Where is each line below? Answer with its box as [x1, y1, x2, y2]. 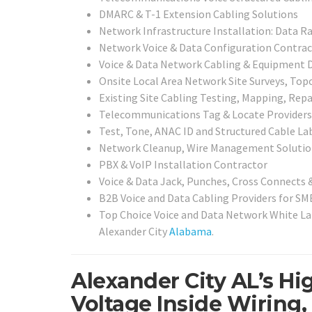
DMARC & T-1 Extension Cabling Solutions [99, 7, 298, 22]
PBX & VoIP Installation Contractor [99, 157, 267, 172]
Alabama [169, 224, 212, 239]
